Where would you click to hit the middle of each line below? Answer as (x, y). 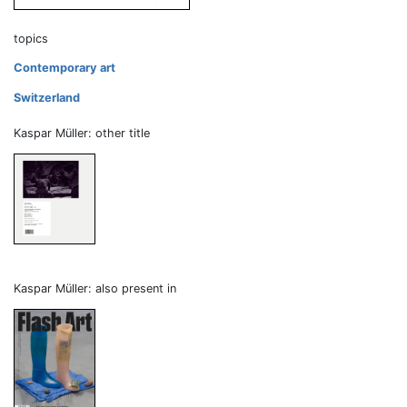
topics (31, 39)
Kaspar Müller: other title (82, 134)
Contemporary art (65, 68)
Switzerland (47, 98)
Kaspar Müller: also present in (95, 288)
